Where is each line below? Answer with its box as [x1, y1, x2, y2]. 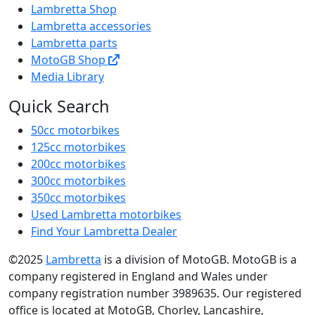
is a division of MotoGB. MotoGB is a [101, 252, 297, 268]
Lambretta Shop [31, 1, 117, 18]
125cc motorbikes [31, 139, 126, 155]
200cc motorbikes [31, 156, 126, 172]
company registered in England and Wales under [8, 269, 268, 285]
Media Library [31, 69, 104, 85]
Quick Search [8, 95, 110, 118]
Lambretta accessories [31, 18, 151, 34]
